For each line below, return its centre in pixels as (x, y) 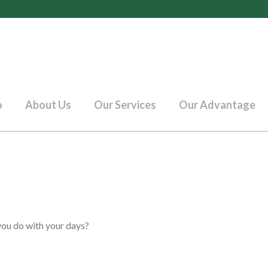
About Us (48, 105)
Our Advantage (217, 105)
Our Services (125, 105)
